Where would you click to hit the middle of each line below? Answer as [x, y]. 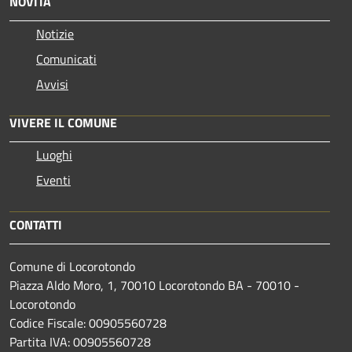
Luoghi [54, 154]
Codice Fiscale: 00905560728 [88, 323]
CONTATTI [36, 224]
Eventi [53, 180]
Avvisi [52, 84]
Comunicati [66, 59]
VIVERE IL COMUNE [63, 122]
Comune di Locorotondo [72, 266]
